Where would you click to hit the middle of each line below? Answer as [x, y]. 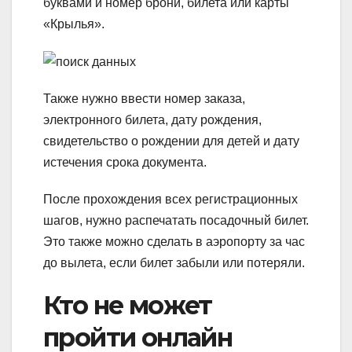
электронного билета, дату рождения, [152, 119]
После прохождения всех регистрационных [170, 199]
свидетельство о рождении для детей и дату [171, 141]
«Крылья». [74, 24]
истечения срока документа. [125, 162]
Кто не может [128, 305]
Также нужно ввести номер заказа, [144, 98]
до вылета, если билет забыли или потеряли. [174, 262]
